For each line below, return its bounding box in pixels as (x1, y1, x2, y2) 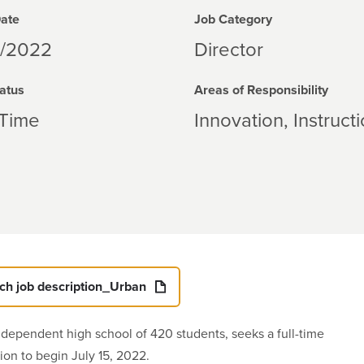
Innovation (194, 109, 284, 132)
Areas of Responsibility (194, 82, 328, 98)
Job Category (194, 11, 272, 28)
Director (194, 38, 263, 62)
